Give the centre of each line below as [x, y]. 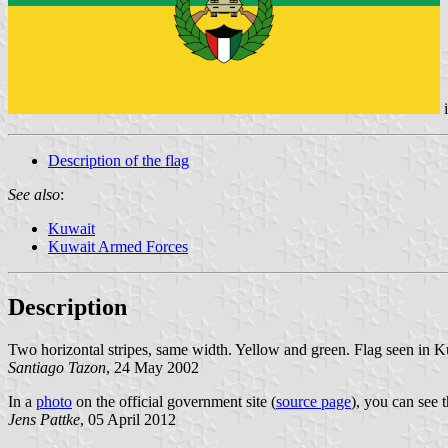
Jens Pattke [44, 419]
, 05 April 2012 [128, 419]
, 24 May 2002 [152, 367]
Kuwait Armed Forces [118, 246]
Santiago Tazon [57, 367]
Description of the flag [118, 160]
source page [313, 401]
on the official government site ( [174, 401]
